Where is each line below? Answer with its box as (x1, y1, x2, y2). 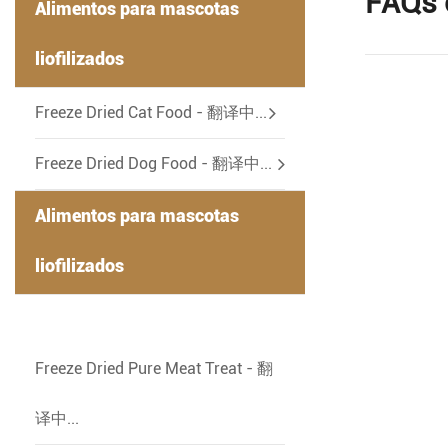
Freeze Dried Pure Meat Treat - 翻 (35, 359, 273, 378)
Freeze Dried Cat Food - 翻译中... (35, 103, 267, 122)
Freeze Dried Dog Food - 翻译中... (35, 154, 272, 173)
